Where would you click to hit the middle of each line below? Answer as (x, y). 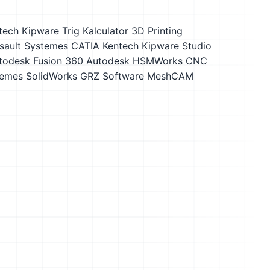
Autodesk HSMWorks (134, 61)
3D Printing (157, 31)
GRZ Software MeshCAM (137, 76)
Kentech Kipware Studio (157, 46)
